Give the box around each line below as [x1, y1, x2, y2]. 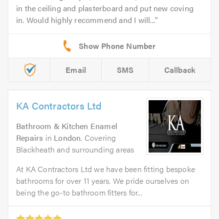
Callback [164, 64, 196, 76]
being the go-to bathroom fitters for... [16, 187, 142, 198]
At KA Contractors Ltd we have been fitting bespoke [16, 163, 196, 175]
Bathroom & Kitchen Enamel [16, 120, 117, 132]
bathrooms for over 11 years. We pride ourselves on [16, 175, 190, 187]
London [54, 132, 81, 144]
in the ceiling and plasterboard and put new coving [16, 2, 194, 14]
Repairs [16, 132, 44, 144]
